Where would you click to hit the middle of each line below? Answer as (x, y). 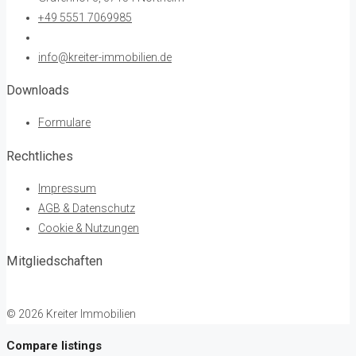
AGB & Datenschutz (87, 209)
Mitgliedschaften (54, 261)
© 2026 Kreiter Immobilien (71, 313)
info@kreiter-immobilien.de (105, 57)
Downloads (38, 90)
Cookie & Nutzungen (89, 228)
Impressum (67, 189)
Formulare (64, 123)
